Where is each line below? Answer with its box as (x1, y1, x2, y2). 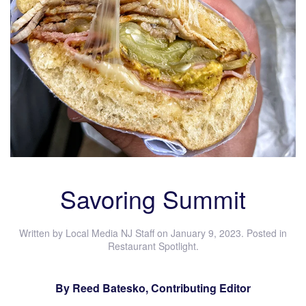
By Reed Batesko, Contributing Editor (55, 280, 251, 296)
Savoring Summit (60, 181, 246, 217)
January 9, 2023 (171, 226, 241, 240)
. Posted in (241, 226, 287, 240)
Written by (19, 226, 66, 240)
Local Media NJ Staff (66, 226, 154, 240)
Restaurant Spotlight (107, 239, 196, 253)
